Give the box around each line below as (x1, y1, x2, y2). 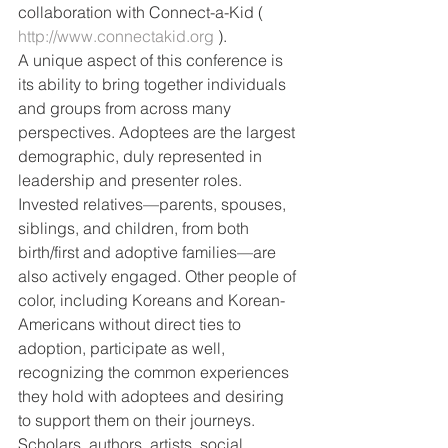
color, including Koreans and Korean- (18, 290, 285, 310)
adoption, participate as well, (18, 338, 229, 358)
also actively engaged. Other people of (18, 266, 300, 286)
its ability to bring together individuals (18, 74, 290, 94)
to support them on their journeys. (18, 410, 259, 430)
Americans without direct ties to (18, 314, 245, 334)
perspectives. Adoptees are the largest (18, 122, 299, 142)
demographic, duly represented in (18, 146, 266, 166)
